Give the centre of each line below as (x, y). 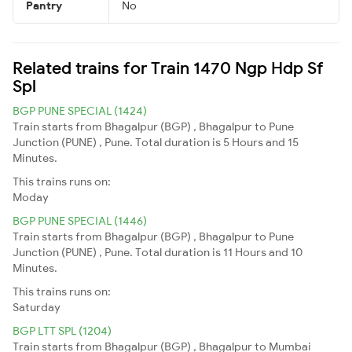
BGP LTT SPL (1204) (62, 330)
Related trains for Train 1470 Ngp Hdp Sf (168, 67)
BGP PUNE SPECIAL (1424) (80, 110)
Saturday (37, 307)
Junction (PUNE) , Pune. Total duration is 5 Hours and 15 (156, 142)
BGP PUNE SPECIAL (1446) (80, 220)
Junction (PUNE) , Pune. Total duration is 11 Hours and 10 (158, 252)
